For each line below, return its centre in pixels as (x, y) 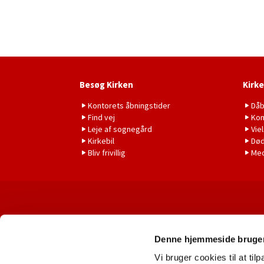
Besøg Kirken (106, 84)
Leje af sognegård (120, 129)
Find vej (101, 117)
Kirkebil (101, 141)
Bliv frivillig (107, 152)
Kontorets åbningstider (129, 105)
